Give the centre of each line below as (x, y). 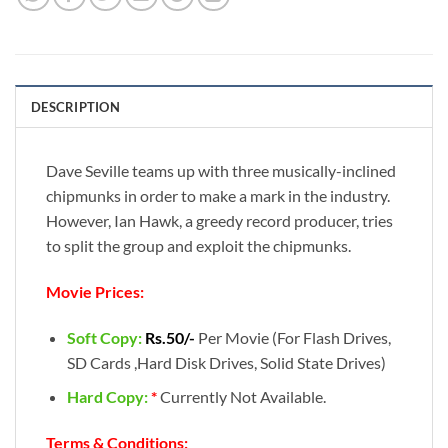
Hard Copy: (108, 397)
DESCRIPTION (75, 106)
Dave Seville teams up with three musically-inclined (221, 170)
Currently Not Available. (242, 397)
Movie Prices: (95, 291)
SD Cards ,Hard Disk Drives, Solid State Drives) (226, 362)
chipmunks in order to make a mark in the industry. (218, 195)
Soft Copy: (104, 337)
